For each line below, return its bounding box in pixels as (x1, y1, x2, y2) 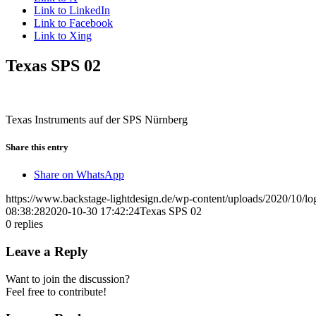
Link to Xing (34, 30, 92, 42)
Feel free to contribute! (6, 285, 107, 298)
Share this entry (6, 141, 68, 152)
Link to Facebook (34, 17, 113, 29)
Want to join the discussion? (6, 272, 130, 285)
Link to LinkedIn (34, 4, 110, 16)
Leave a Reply (6, 243, 88, 259)
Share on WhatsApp (34, 169, 124, 181)
